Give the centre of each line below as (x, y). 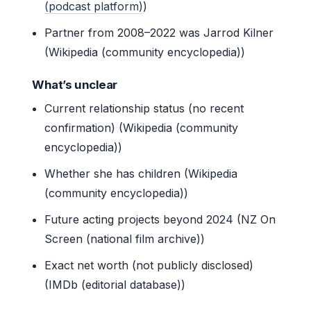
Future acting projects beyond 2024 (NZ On (160, 219)
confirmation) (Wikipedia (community (142, 127)
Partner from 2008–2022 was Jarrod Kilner (159, 32)
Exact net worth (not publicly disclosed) (149, 265)
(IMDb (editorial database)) (115, 284)
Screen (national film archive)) (125, 238)
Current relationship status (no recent (144, 108)
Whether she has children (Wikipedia (141, 173)
